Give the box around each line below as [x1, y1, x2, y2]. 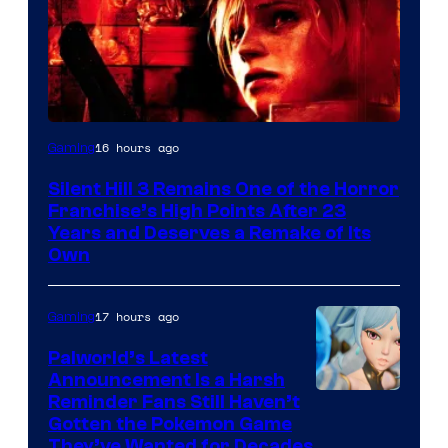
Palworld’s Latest [48, 346, 208, 369]
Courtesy [315, 389, 394, 417]
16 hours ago [95, 138, 179, 156]
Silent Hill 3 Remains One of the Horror [48, 177, 399, 200]
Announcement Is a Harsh [48, 368, 285, 391]
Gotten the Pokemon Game [48, 412, 292, 435]
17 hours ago [95, 307, 179, 325]
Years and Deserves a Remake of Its [48, 221, 371, 244]
